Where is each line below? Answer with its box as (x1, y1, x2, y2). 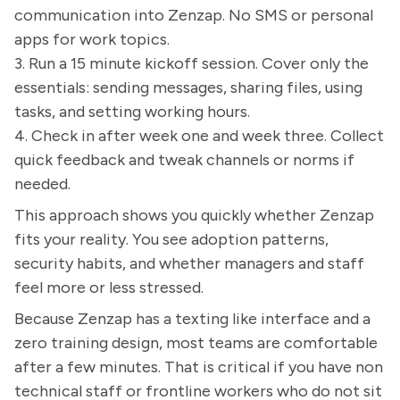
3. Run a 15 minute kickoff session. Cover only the (14, 54, 369, 73)
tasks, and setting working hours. (14, 102, 250, 121)
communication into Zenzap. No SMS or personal (14, 5, 373, 25)
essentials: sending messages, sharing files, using (14, 78, 362, 97)
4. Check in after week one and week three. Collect (14, 126, 384, 146)
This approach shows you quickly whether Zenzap (14, 205, 374, 225)
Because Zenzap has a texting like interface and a (14, 309, 371, 329)
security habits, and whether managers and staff (14, 254, 364, 273)
